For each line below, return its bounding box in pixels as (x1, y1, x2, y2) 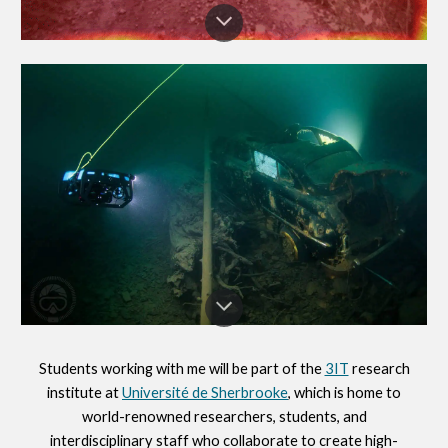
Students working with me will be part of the (38, 360, 325, 377)
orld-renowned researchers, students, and (92, 408, 367, 425)
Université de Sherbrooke (122, 384, 288, 401)
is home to (331, 384, 401, 401)
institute (47, 384, 105, 401)
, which (288, 384, 331, 401)
